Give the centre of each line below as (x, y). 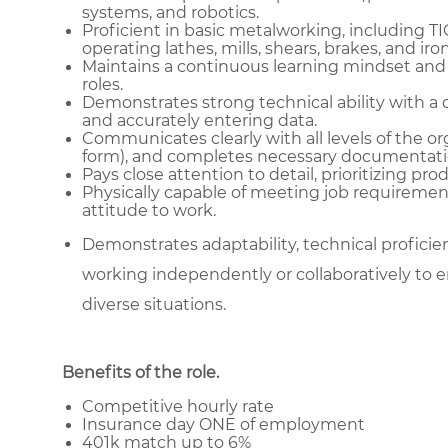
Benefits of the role (139, 373)
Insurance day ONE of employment (223, 425)
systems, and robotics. (170, 13)
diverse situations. (154, 305)
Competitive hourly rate (178, 407)
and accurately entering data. (199, 121)
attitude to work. (149, 211)
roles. (102, 85)
